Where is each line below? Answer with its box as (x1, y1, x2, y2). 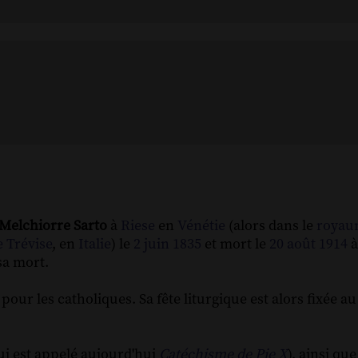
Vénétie (177, 217, 225, 236)
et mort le (201, 235, 269, 254)
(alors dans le (225, 217, 316, 236)
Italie (78, 235, 111, 254)
